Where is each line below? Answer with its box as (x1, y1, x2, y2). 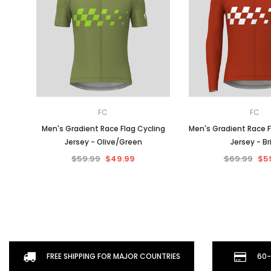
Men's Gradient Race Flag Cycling (41, 123, 165, 134)
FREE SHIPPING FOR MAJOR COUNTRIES (46, 251, 180, 261)
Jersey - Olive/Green (64, 137, 142, 147)
